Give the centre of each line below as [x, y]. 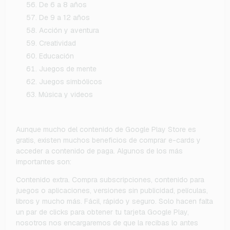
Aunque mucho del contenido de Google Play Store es [106, 130]
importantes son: [44, 162]
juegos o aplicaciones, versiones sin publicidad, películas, [112, 191]
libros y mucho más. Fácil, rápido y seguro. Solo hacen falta [114, 202]
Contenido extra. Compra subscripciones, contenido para [110, 180]
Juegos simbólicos [71, 82]
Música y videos [66, 95]
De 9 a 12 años [64, 18]
